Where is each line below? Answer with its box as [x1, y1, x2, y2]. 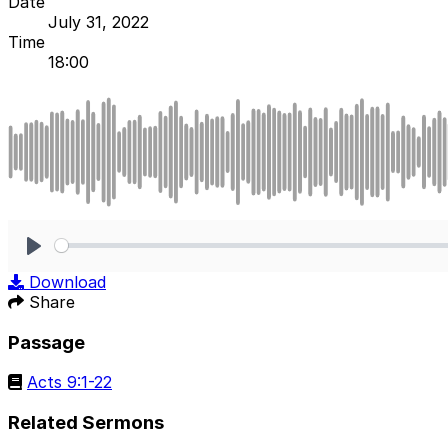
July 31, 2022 [48, 11, 149, 32]
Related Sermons [8, 411, 164, 435]
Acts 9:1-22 [27, 372, 112, 393]
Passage [8, 330, 85, 354]
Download [29, 271, 106, 292]
